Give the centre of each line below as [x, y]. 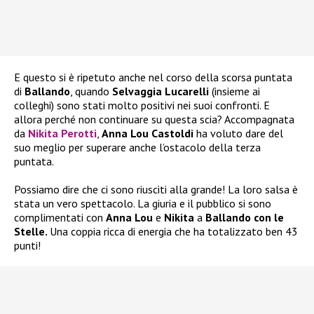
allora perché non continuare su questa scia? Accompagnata [154, 120]
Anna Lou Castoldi [148, 134]
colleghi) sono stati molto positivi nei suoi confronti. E [142, 105]
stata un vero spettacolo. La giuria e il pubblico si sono [143, 204]
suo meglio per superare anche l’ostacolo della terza [137, 148]
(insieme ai [236, 91]
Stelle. [32, 232]
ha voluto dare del [238, 134]
